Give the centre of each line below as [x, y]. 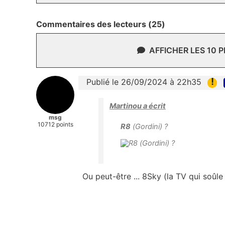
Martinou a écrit [138, 106]
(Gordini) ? [149, 126]
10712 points [55, 125]
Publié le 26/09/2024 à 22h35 [144, 82]
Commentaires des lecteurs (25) [101, 24]
